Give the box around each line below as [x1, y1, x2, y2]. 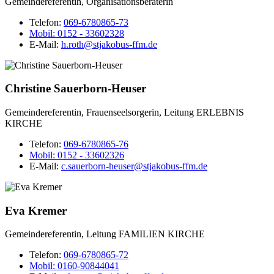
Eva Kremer [5, 204, 67, 217]
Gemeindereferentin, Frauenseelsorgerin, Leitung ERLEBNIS [5, 106, 244, 117]
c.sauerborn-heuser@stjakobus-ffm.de [61, 160, 207, 171]
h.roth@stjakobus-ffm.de [61, 39, 157, 50]
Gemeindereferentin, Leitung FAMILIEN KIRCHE [5, 229, 205, 240]
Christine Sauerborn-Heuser [5, 82, 146, 95]
